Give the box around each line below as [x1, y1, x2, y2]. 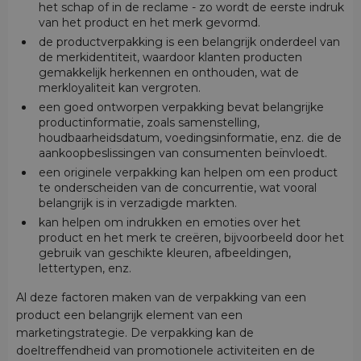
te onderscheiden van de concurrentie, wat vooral [38, 180, 317, 196]
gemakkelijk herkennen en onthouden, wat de [38, 65, 299, 81]
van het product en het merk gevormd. [38, 15, 260, 31]
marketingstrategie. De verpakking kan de [16, 326, 254, 341]
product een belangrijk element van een [16, 308, 243, 323]
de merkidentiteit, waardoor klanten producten [38, 50, 302, 65]
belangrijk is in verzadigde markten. [38, 196, 237, 211]
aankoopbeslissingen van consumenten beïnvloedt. [38, 146, 327, 161]
